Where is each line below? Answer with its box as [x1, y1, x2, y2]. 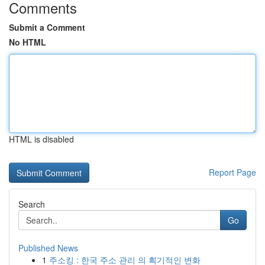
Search [18, 198, 45, 210]
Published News [18, 242, 78, 254]
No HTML [9, 36, 46, 48]
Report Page [209, 166, 256, 178]
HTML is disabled [9, 133, 74, 145]
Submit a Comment [9, 21, 85, 33]
